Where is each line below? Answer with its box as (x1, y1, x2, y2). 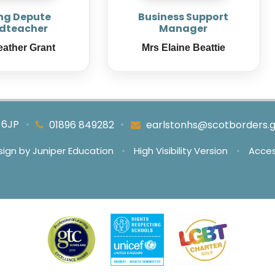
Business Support (138, 10, 229, 25)
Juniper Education (32, 144, 114, 158)
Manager (159, 21, 208, 36)
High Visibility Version (134, 144, 228, 158)
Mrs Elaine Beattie (141, 42, 225, 53)
